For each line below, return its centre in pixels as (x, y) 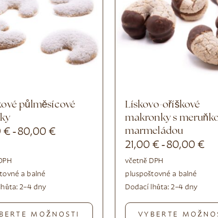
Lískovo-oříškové (128, 105)
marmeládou (154, 131)
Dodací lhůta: (148, 187)
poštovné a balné (168, 174)
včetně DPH (144, 161)
